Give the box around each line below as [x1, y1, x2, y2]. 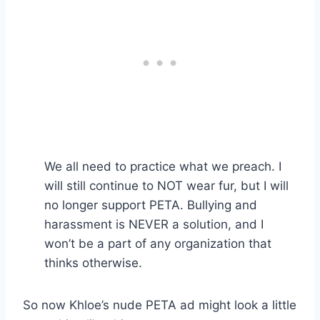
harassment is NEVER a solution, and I [44, 216, 264, 231]
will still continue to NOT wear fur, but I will [44, 178, 289, 193]
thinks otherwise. [44, 255, 142, 270]
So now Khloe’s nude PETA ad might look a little [23, 297, 296, 312]
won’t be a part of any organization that [44, 236, 271, 251]
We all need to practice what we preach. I [44, 159, 281, 174]
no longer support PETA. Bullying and [44, 197, 257, 212]
